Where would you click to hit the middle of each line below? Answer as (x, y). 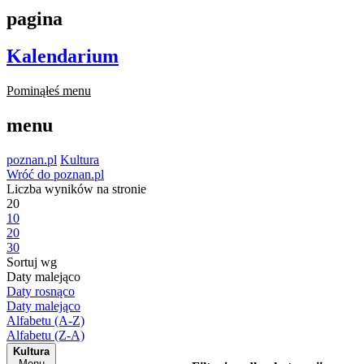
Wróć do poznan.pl (55, 175)
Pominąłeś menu (49, 91)
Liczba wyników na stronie (76, 189)
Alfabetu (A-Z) (45, 321)
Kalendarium (63, 56)
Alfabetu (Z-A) (45, 336)
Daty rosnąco (41, 292)
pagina (35, 18)
